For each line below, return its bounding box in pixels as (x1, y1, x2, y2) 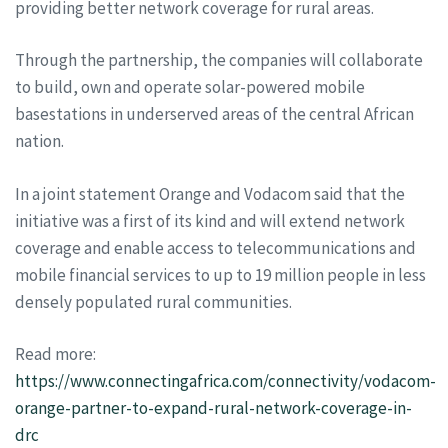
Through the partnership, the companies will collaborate (15, 49, 423, 71)
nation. (15, 130, 64, 152)
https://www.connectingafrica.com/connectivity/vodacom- (15, 370, 436, 392)
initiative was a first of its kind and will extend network (15, 209, 405, 232)
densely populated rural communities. (15, 290, 292, 313)
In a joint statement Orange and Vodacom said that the (15, 182, 405, 205)
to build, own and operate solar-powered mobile (15, 76, 365, 98)
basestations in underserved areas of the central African (15, 103, 414, 125)
